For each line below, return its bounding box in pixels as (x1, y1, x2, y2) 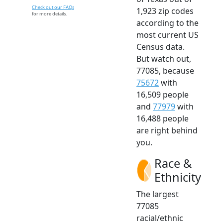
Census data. (136, 41, 185, 52)
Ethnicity (154, 169, 201, 185)
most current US (136, 29, 199, 40)
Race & (154, 155, 192, 171)
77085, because (136, 65, 194, 76)
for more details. (32, 10, 67, 17)
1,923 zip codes (136, 5, 194, 16)
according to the (136, 17, 199, 28)
